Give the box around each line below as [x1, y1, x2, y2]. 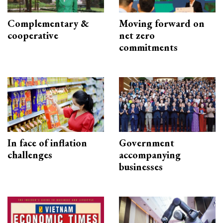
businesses [119, 160, 163, 173]
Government [119, 136, 174, 149]
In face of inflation [7, 136, 87, 149]
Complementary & [7, 17, 89, 30]
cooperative [7, 29, 58, 42]
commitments [119, 41, 178, 54]
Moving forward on [119, 17, 205, 30]
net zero [119, 29, 155, 42]
